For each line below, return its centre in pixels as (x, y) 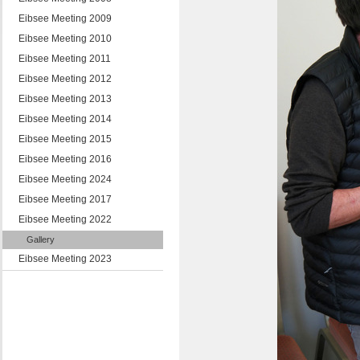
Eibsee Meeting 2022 (65, 219)
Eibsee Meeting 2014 (65, 119)
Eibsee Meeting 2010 (65, 39)
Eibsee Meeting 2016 (65, 159)
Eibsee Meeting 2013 (65, 99)
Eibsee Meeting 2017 (65, 199)
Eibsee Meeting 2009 (65, 18)
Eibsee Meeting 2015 (65, 139)
